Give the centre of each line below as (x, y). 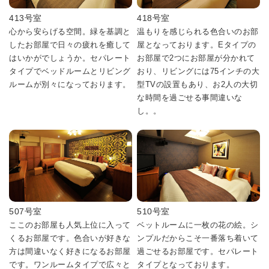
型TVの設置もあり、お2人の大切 (198, 84)
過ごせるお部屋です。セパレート (198, 251)
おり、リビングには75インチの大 (198, 71)
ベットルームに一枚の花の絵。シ (198, 225)
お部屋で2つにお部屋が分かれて (196, 58)
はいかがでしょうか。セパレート (70, 58)
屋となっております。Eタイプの (197, 45)
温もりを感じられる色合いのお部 (198, 32)
